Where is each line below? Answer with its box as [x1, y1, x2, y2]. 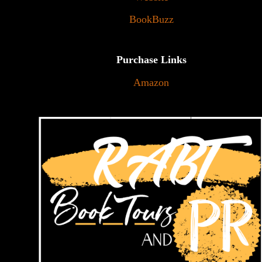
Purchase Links [116, 54, 187, 66]
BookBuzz [129, 13, 174, 26]
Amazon [133, 76, 169, 88]
